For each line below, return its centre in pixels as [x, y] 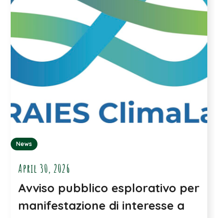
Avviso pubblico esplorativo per [109, 188]
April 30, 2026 [44, 169]
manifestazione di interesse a [101, 206]
